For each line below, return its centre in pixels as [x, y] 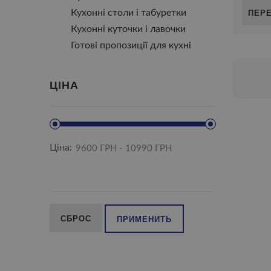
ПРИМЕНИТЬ [144, 219]
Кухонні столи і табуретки [129, 13]
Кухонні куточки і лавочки [128, 29]
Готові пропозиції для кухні [131, 45]
